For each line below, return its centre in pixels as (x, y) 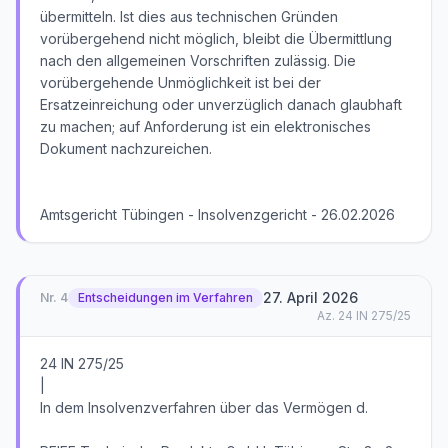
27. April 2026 (310, 297)
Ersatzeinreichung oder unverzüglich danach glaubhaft (221, 104)
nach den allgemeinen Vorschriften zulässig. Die (198, 60)
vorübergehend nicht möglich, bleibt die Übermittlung (216, 38)
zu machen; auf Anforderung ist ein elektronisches (205, 126)
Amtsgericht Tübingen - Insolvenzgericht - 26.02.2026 (217, 214)
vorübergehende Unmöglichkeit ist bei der (180, 82)
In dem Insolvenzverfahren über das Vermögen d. (204, 407)
